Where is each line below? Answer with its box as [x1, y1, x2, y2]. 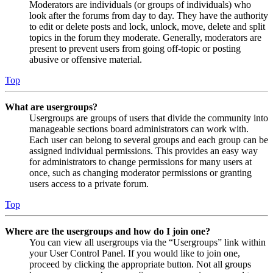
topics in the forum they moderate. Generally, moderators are [29, 32, 261, 43]
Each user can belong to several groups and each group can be [29, 135, 268, 146]
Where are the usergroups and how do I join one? [5, 226, 210, 237]
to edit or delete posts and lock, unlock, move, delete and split [29, 21, 265, 32]
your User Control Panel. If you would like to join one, [29, 248, 240, 259]
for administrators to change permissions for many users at [29, 157, 252, 168]
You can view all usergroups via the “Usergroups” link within [29, 237, 266, 248]
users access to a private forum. [29, 179, 149, 190]
